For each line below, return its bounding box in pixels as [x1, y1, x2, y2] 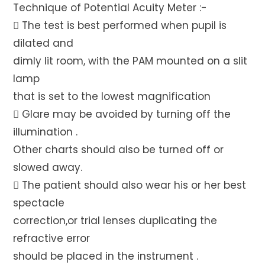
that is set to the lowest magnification [13, 89, 211, 104]
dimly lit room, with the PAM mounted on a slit [13, 54, 248, 68]
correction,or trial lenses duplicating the [13, 214, 218, 228]
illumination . [13, 125, 78, 139]
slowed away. [13, 160, 83, 174]
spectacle [13, 196, 65, 210]
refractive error [13, 231, 91, 245]
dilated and [13, 36, 74, 50]
